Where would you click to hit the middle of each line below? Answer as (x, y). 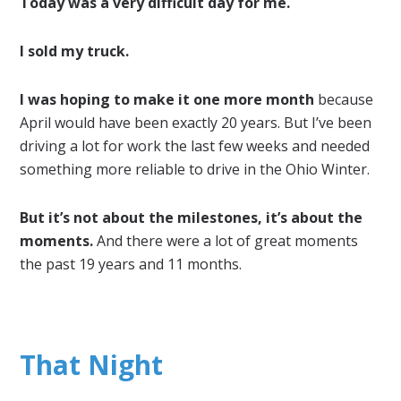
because (344, 99)
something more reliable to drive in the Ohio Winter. (195, 169)
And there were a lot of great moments (226, 241)
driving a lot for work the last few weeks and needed (195, 146)
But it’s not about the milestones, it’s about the (192, 218)
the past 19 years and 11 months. (131, 264)
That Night (92, 365)
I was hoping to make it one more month (167, 99)
